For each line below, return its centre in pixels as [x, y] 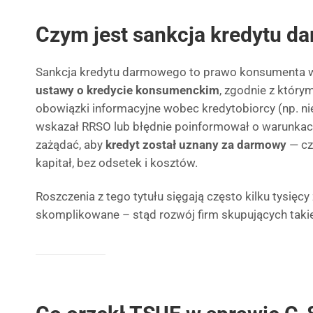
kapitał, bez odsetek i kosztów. [117, 163]
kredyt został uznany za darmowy [196, 145]
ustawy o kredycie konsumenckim [128, 90]
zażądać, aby [71, 145]
